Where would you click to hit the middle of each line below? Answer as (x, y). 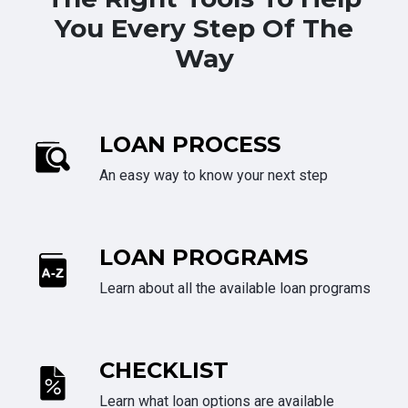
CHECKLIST (164, 371)
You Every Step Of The (204, 29)
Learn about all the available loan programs (235, 289)
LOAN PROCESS (190, 145)
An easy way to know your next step (214, 176)
